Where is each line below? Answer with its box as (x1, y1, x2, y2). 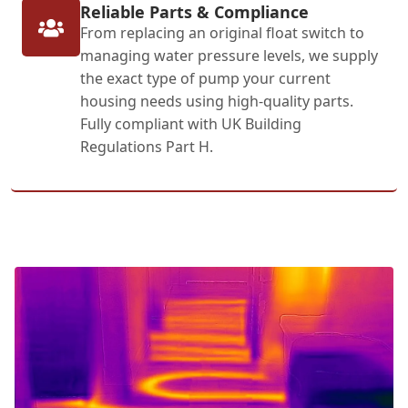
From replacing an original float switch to (80, 23, 364, 43)
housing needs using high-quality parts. (80, 91, 353, 111)
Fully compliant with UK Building (80, 114, 301, 134)
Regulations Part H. (80, 137, 213, 157)
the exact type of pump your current (80, 68, 331, 88)
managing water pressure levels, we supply (80, 46, 378, 66)
